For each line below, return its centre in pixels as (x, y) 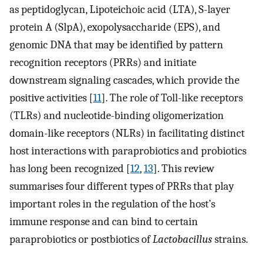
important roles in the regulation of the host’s (112, 204)
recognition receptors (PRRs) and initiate (103, 63)
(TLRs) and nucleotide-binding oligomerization (117, 116)
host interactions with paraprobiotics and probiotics (128, 151)
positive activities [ (51, 98)
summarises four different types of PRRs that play (122, 187)
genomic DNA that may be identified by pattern (116, 45)
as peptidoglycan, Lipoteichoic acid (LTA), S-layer (120, 10)
